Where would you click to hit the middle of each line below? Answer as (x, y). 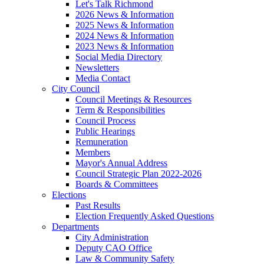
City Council (76, 88)
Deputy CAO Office (114, 247)
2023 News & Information (125, 46)
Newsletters (97, 67)
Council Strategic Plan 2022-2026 (138, 173)
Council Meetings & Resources (133, 99)
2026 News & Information (125, 14)
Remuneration (102, 141)
